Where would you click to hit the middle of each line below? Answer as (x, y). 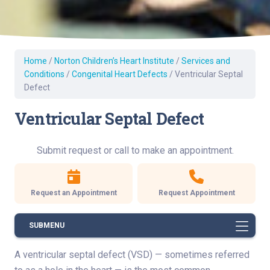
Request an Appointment (74, 193)
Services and (206, 61)
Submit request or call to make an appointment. (135, 151)
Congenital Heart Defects (120, 74)
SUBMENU (47, 226)
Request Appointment (196, 193)
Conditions (44, 74)
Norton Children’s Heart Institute (114, 61)
